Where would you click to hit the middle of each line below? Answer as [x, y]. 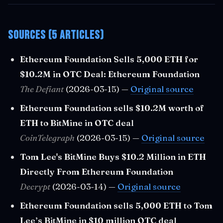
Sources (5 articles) [56, 35]
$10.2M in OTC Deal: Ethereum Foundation [110, 74]
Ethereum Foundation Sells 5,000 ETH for [109, 59]
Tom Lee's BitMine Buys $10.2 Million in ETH [113, 157]
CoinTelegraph [47, 138]
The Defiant [42, 89]
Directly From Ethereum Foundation [97, 171]
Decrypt [35, 186]
